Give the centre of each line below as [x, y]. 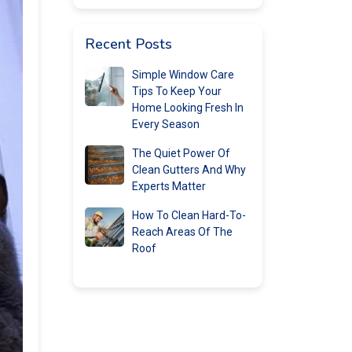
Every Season [166, 124]
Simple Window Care [183, 75]
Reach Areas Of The [182, 232]
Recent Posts [128, 44]
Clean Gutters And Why [189, 170]
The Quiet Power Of [181, 153]
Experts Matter [169, 186]
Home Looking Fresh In [188, 108]
